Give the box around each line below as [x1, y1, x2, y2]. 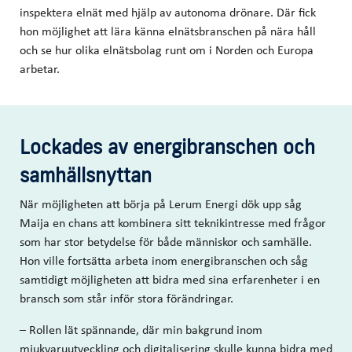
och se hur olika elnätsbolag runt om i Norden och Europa [20, 41, 313, 59]
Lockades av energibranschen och [20, 134, 315, 159]
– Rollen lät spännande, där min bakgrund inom [20, 321, 262, 339]
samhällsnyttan [20, 163, 152, 188]
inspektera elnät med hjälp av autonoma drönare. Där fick [20, 3, 316, 21]
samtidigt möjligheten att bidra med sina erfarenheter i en [20, 270, 320, 288]
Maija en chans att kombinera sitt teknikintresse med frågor [20, 214, 326, 232]
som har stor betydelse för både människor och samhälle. [20, 233, 312, 251]
